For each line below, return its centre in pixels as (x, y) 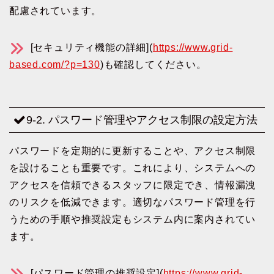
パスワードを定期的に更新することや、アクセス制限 (133, 150)
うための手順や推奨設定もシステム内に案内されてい (133, 219)
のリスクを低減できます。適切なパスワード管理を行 (133, 202)
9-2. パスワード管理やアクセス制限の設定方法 (142, 119)
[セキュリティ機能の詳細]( (90, 48)
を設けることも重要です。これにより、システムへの (133, 168)
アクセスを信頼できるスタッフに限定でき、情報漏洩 (133, 185)
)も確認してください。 (153, 65)
